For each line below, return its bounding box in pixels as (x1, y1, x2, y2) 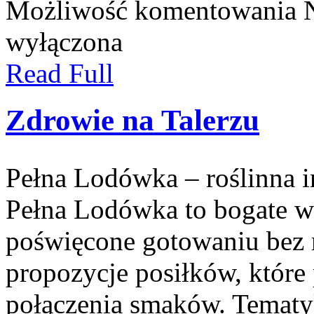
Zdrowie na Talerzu (6, 103, 259, 137)
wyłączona (6, 26, 123, 57)
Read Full (6, 57, 114, 88)
